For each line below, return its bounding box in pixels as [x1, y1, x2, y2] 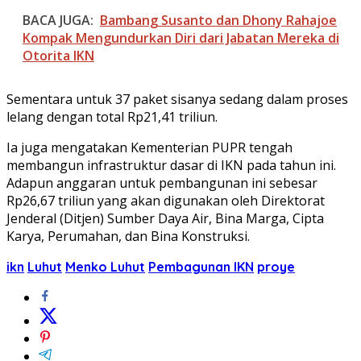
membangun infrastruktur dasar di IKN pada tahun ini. [6, 156, 336, 174]
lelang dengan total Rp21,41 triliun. [6, 107, 218, 126]
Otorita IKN [23, 46, 94, 64]
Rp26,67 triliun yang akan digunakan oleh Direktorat [6, 191, 325, 210]
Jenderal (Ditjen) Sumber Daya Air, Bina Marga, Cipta [6, 209, 324, 227]
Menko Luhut [65, 258, 145, 275]
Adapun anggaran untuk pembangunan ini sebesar [6, 173, 317, 192]
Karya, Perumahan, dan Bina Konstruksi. [6, 226, 250, 245]
